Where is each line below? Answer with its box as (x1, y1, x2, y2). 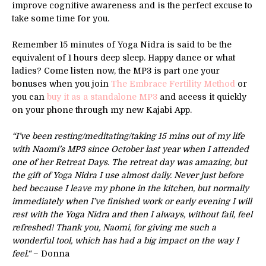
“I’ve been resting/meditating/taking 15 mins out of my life (12, 131, 245, 141)
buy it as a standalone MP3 (47, 91, 157, 102)
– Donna (31, 248, 69, 258)
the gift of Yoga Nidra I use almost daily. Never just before (12, 170, 243, 180)
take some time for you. (12, 13, 109, 23)
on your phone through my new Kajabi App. (12, 104, 192, 115)
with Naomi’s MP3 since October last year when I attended (12, 144, 249, 154)
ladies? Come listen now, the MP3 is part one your (12, 65, 220, 75)
